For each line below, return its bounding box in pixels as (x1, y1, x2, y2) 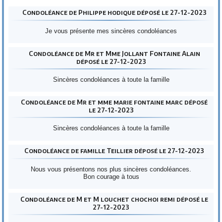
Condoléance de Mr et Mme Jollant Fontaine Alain (28, 49, 200, 57)
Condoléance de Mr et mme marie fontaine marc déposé (21, 98, 208, 106)
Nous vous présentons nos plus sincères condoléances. (31, 165, 191, 173)
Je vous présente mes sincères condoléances (45, 27, 177, 35)
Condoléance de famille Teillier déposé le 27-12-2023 (24, 147, 204, 155)
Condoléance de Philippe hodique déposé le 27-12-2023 (22, 8, 207, 17)
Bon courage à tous (83, 172, 139, 180)
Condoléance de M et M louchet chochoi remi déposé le (20, 195, 208, 203)
